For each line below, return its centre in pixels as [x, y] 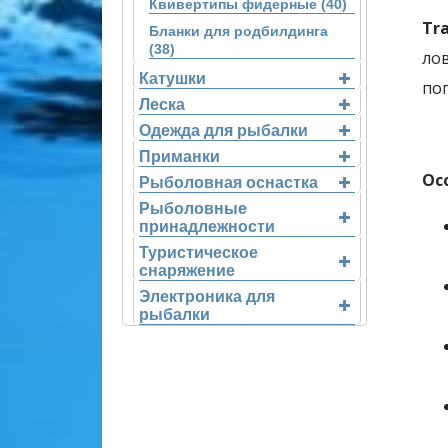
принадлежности [207, 226]
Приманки [179, 156]
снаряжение [187, 270]
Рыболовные [193, 208]
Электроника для [207, 296]
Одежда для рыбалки [223, 130]
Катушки [172, 78]
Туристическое [198, 252]
